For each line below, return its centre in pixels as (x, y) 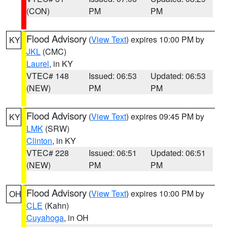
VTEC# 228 (48, 153)
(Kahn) (56, 205)
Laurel (38, 64)
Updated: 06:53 (178, 76)
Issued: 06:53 (112, 76)
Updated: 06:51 (178, 153)
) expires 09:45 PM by (165, 116)
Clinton (39, 141)
